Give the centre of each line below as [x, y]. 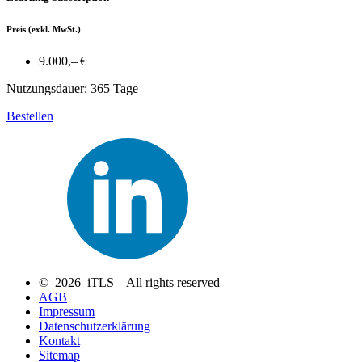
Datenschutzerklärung [95, 326]
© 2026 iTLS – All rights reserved [129, 283]
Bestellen [30, 116]
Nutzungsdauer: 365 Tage [72, 89]
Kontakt [59, 341]
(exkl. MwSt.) [53, 29]
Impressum [67, 312]
